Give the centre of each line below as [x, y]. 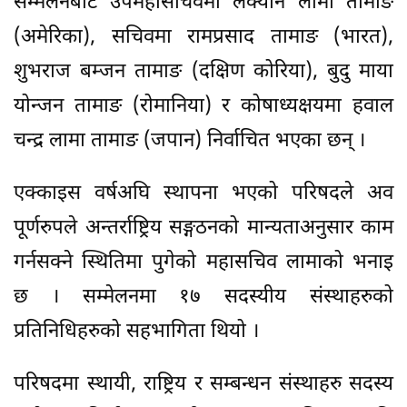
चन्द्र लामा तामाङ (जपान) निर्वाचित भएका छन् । [189, 142]
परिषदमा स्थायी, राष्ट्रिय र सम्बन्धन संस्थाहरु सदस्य [203, 385]
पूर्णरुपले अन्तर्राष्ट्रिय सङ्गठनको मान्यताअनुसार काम [203, 229]
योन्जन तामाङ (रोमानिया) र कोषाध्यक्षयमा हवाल [203, 107]
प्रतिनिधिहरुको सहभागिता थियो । [136, 333]
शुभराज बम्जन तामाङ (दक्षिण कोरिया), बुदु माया [203, 73]
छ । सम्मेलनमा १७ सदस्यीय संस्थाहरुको [203, 298]
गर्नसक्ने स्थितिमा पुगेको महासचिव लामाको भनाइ [203, 263]
